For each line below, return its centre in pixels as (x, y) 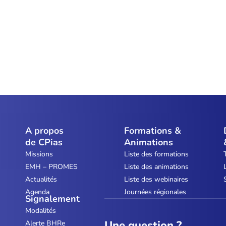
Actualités (41, 179)
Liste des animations (157, 167)
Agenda (37, 192)
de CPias (44, 142)
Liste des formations (157, 154)
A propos (44, 131)
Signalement (52, 199)
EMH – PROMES (51, 167)
